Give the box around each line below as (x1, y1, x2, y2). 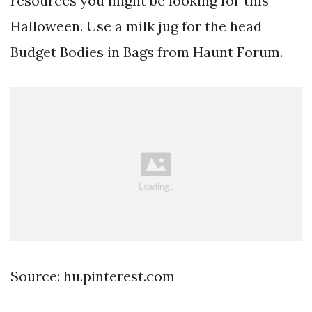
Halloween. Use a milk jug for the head (10, 17, 262, 35)
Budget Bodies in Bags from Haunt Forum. (10, 42, 283, 61)
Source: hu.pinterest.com (10, 267, 175, 285)
